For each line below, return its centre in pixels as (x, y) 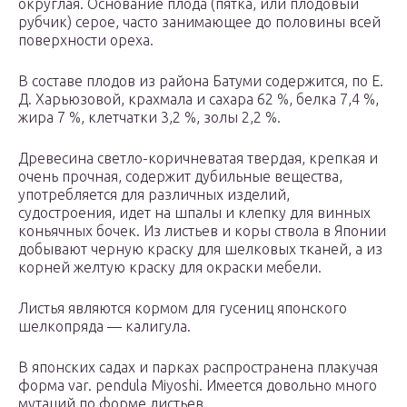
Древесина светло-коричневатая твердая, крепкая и (198, 159)
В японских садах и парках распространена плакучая (198, 367)
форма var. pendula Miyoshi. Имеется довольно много (198, 386)
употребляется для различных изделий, (154, 195)
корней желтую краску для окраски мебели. (170, 268)
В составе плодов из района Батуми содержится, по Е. (201, 81)
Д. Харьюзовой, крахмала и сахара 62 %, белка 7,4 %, (199, 99)
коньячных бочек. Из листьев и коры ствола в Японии (202, 231)
